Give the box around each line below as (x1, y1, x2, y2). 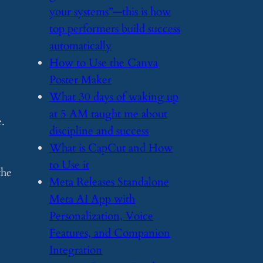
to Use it (49, 157, 89, 173)
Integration (49, 242, 102, 258)
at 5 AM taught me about (49, 106, 167, 122)
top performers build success (49, 21, 180, 36)
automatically (49, 38, 112, 53)
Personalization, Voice (49, 208, 153, 224)
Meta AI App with (49, 191, 135, 207)
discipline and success (49, 123, 149, 139)
